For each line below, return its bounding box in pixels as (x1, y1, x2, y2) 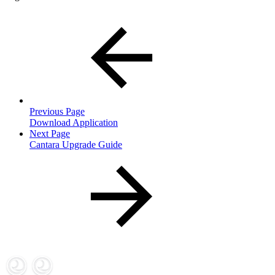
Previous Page (29, 106, 85, 117)
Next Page (29, 128, 70, 139)
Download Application (29, 117, 118, 128)
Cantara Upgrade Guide (29, 139, 122, 150)
